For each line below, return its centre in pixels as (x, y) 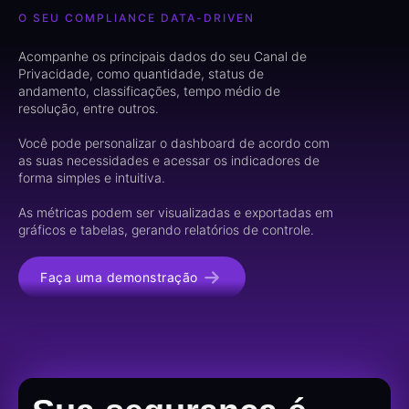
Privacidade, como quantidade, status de (141, 73)
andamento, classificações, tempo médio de (149, 90)
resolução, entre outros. (89, 108)
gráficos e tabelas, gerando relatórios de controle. (166, 229)
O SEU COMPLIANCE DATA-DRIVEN (136, 17)
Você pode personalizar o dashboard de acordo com (174, 142)
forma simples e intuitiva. (92, 177)
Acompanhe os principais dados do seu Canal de (163, 56)
